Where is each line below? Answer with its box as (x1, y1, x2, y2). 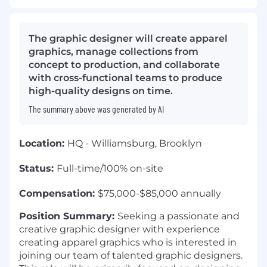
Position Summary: (19, 210, 117, 222)
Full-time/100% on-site (57, 163, 163, 175)
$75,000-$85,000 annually (98, 188, 221, 200)
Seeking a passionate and (117, 210, 240, 222)
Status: (19, 163, 54, 175)
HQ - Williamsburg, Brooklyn (67, 138, 202, 150)
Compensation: (19, 188, 95, 200)
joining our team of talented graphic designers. (19, 250, 243, 262)
